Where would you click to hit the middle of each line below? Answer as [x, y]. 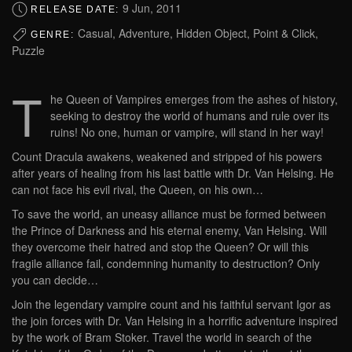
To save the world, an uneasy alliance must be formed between [169, 214]
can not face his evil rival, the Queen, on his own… [137, 190]
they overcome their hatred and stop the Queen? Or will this [160, 247]
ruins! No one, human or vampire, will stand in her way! [187, 132]
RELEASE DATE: [77, 9]
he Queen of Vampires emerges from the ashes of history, [194, 99]
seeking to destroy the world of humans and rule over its [190, 116]
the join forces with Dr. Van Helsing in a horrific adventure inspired [175, 321]
